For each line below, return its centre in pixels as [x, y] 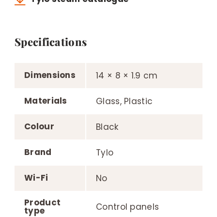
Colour [39, 126]
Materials [46, 101]
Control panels [128, 207]
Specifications [51, 41]
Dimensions [50, 75]
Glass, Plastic [124, 101]
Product [43, 202]
